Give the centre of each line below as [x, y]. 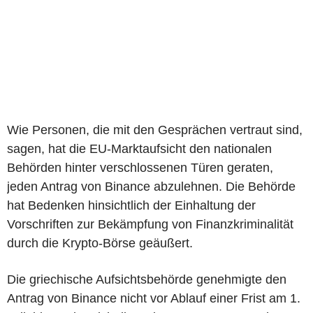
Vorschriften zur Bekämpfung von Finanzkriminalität [150, 224]
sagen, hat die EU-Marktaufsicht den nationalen [139, 149]
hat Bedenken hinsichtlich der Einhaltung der [131, 205]
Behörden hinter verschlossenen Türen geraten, [140, 168]
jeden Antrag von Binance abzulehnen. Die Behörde [151, 187]
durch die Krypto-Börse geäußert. [100, 243]
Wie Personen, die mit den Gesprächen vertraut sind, [155, 130]
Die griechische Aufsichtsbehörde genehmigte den [147, 279]
